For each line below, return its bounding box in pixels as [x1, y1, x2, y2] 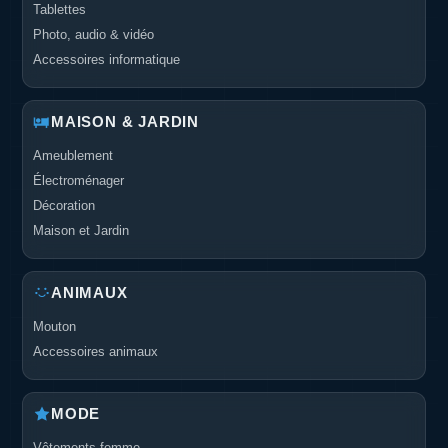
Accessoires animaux [33, 343, 158, 359]
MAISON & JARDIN [51, 112, 199, 130]
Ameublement [33, 147, 113, 163]
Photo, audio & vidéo [33, 26, 154, 42]
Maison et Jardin [33, 222, 129, 238]
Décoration [33, 197, 95, 213]
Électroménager [33, 172, 124, 188]
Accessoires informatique [33, 51, 180, 67]
